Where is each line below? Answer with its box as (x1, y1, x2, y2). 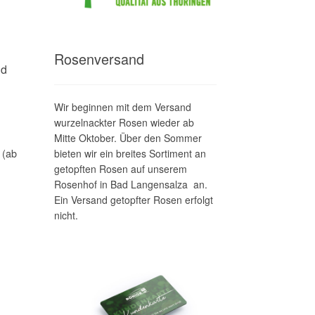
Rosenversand (53, 49, 144, 70)
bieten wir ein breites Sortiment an (53, 146, 206, 160)
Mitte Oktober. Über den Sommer (53, 130, 202, 145)
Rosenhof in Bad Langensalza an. (53, 176, 207, 191)
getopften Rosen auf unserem (53, 161, 187, 176)
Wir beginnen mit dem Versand (53, 99, 191, 114)
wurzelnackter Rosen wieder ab (53, 115, 194, 129)
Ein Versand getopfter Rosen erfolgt (53, 192, 213, 207)
